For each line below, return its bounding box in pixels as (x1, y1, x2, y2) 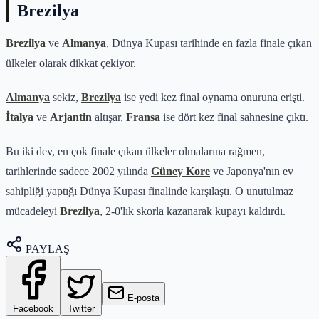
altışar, (92, 110, 126, 123)
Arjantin (50, 110, 92, 123)
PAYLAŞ (23, 242, 70, 255)
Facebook (13, 303, 53, 314)
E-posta (127, 292, 159, 303)
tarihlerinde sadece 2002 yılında (6, 164, 151, 177)
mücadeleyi (6, 204, 60, 217)
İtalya (6, 110, 33, 123)
